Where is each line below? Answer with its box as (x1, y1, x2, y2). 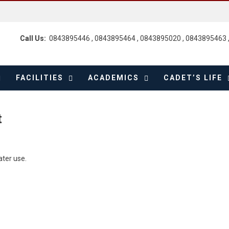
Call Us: (20, 34, 49, 42)
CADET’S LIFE (164, 74, 222, 82)
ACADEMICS (88, 74, 139, 82)
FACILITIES (16, 74, 63, 82)
